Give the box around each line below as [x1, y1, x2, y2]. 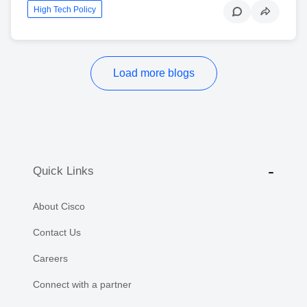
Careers [33, 252, 68, 264]
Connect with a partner [33, 278, 132, 290]
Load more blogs [112, 66, 195, 79]
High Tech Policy [34, 4, 96, 14]
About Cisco [33, 200, 85, 212]
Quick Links [33, 164, 94, 178]
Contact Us [33, 226, 81, 238]
